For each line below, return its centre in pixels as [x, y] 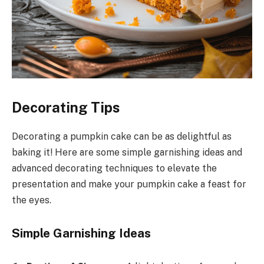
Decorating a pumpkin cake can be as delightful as [122, 137]
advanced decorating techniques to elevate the [114, 169]
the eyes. [32, 200]
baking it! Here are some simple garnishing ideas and [127, 153]
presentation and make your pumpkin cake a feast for [129, 184]
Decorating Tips [66, 108]
